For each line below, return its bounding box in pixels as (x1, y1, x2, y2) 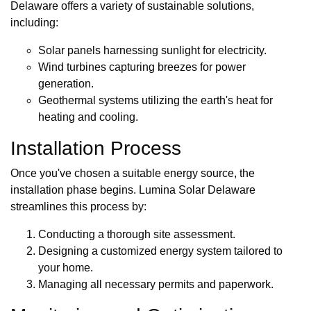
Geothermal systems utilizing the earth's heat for (38, 94, 273, 107)
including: (10, 17, 58, 29)
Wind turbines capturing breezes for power (38, 61, 246, 74)
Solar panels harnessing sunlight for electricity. (38, 44, 267, 57)
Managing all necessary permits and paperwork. (38, 278, 274, 291)
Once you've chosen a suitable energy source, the (10, 167, 255, 180)
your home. (38, 262, 93, 274)
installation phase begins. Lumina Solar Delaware (10, 184, 255, 196)
